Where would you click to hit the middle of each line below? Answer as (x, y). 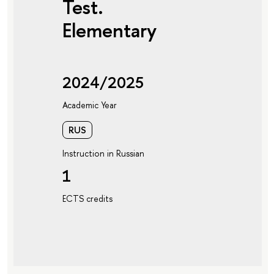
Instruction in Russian (103, 153)
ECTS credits (87, 198)
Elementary (109, 30)
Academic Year (89, 105)
